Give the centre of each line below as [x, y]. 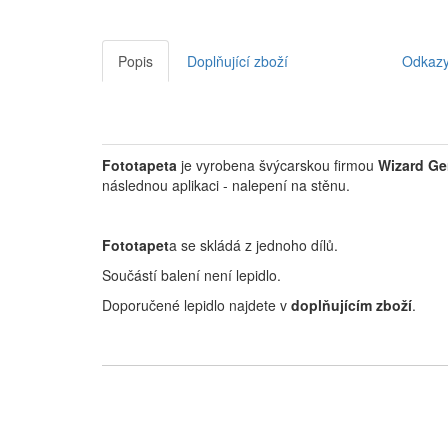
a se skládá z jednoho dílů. [253, 245]
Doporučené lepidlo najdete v [196, 305]
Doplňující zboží [237, 61]
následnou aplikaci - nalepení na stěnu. [226, 185]
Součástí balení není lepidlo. [191, 275]
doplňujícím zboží [351, 305]
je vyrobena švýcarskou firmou [277, 165]
